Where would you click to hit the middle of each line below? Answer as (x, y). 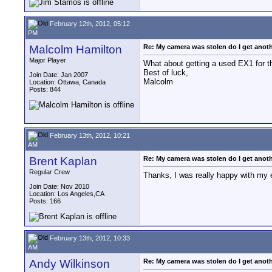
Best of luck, (166, 73)
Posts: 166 (45, 201)
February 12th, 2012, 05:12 (89, 23)
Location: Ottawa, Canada (67, 82)
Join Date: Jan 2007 (59, 75)
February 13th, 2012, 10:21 (89, 135)
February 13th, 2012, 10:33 (89, 238)
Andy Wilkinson (70, 264)
